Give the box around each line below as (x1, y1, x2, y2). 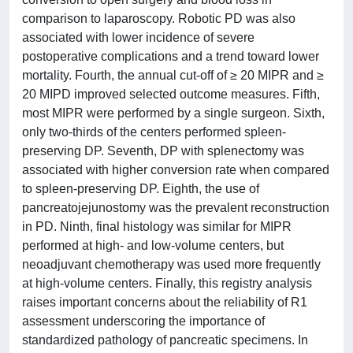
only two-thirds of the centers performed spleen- (22, 125, 286, 139)
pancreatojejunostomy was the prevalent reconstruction (22, 201, 329, 214)
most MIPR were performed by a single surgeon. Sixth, (22, 106, 325, 120)
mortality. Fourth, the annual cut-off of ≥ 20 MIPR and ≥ (22, 69, 324, 82)
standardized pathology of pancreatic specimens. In (22, 333, 308, 347)
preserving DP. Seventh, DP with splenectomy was (22, 144, 304, 158)
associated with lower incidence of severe (22, 31, 255, 44)
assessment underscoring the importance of (22, 314, 265, 328)
